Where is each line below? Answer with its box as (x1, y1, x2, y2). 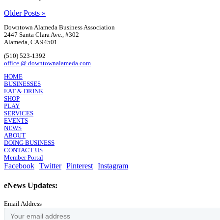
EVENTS (4, 117, 28, 125)
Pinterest (66, 162, 93, 170)
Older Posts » (4, 9, 46, 18)
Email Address (4, 200, 42, 207)
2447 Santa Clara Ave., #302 (4, 31, 79, 38)
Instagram (98, 162, 128, 170)
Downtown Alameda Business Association (4, 24, 115, 31)
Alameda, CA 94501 (4, 38, 57, 46)
